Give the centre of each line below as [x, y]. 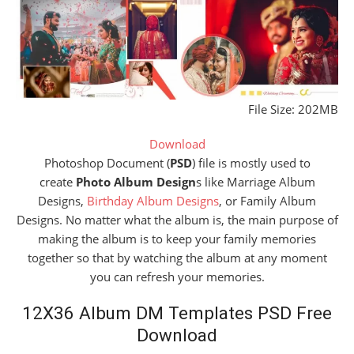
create [57, 182]
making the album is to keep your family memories [177, 239]
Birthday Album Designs [153, 201]
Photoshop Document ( [107, 163]
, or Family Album [267, 201]
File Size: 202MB [293, 109]
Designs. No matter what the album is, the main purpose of [177, 220]
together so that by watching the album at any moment [177, 258]
